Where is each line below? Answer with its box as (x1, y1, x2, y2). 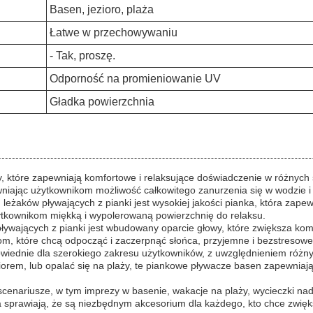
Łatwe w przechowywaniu (50, 27, 177, 38)
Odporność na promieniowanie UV (50, 73, 221, 85)
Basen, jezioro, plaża (50, 3, 154, 15)
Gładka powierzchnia (50, 96, 154, 108)
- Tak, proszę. (50, 50, 115, 61)
